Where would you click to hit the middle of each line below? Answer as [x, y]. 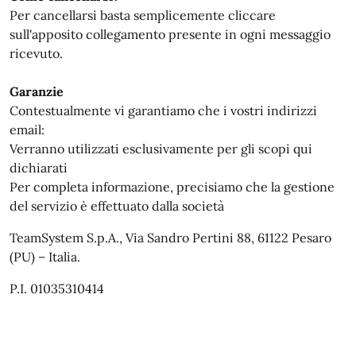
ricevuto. [36, 53]
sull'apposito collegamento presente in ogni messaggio [170, 34]
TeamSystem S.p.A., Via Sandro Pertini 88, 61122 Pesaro [170, 237]
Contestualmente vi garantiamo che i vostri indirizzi [163, 110]
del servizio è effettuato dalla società [118, 205]
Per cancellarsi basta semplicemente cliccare [143, 15]
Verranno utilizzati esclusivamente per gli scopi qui [161, 148]
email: [27, 129]
